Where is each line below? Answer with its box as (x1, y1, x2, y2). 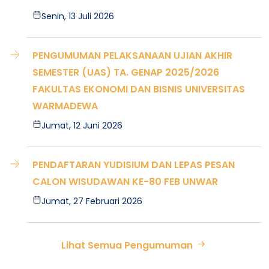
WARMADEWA (32, 99, 98, 113)
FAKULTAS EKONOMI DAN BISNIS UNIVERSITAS (32, 82, 245, 96)
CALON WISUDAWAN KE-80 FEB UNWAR (32, 175, 218, 189)
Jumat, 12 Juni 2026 (41, 119, 123, 131)
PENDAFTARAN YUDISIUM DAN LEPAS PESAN (32, 158, 235, 172)
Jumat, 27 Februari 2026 (41, 195, 143, 207)
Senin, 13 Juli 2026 (41, 10, 115, 22)
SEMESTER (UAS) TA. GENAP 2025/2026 (32, 65, 219, 79)
